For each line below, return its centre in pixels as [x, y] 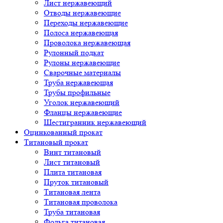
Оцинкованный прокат [63, 132]
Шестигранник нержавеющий [95, 122]
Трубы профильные [77, 92]
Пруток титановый [76, 182]
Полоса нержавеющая [81, 32]
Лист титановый [72, 162]
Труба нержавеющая [78, 82]
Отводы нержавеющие [82, 12]
